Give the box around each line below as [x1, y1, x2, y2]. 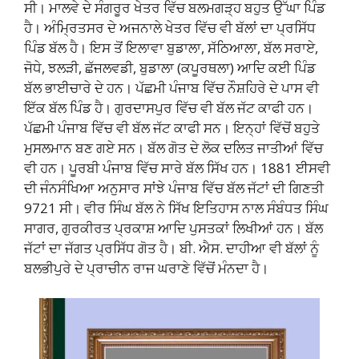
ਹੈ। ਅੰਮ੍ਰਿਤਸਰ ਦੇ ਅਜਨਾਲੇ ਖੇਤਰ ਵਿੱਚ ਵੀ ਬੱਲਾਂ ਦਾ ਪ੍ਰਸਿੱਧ [24, 18, 316, 37]
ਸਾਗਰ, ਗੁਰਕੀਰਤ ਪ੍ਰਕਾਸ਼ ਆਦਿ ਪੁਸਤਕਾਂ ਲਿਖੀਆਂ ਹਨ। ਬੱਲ [24, 218, 323, 237]
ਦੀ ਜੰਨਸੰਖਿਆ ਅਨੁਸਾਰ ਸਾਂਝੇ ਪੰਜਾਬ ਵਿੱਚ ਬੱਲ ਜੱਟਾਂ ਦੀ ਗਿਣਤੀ [24, 178, 324, 197]
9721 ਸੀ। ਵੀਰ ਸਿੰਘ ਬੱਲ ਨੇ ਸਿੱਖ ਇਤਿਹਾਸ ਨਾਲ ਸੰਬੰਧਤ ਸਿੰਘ [24, 198, 329, 217]
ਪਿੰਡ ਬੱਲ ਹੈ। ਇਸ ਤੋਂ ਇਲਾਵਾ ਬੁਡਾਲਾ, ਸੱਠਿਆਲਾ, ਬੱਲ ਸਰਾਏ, [24, 38, 318, 57]
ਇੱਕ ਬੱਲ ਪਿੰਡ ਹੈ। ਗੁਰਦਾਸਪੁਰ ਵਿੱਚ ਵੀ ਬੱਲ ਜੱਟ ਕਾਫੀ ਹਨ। [24, 98, 313, 117]
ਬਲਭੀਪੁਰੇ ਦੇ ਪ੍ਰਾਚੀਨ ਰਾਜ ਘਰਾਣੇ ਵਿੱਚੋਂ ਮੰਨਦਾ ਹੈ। [24, 258, 268, 277]
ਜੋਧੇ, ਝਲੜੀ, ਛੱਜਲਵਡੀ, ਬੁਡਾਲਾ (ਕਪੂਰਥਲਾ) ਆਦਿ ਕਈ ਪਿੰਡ [24, 58, 316, 77]
